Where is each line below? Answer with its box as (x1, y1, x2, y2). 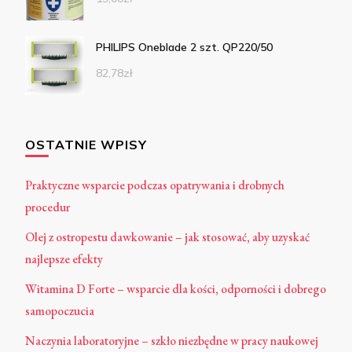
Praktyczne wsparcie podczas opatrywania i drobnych (25, 176, 284, 193)
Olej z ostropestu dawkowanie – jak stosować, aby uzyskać (25, 228, 310, 245)
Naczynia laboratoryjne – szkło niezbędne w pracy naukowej (25, 332, 318, 349)
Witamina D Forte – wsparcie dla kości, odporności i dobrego (25, 280, 326, 297)
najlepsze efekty (25, 250, 103, 267)
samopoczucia (25, 302, 94, 319)
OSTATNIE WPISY (25, 136, 147, 152)
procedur (25, 198, 70, 215)
